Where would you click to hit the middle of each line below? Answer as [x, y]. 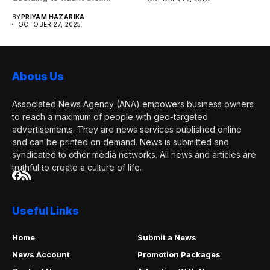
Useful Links [46, 211]
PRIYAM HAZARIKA [53, 17]
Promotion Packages [179, 254]
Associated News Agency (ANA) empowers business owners [133, 104]
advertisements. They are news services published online [127, 129]
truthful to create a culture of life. [77, 167]
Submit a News [167, 237]
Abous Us [38, 76]
